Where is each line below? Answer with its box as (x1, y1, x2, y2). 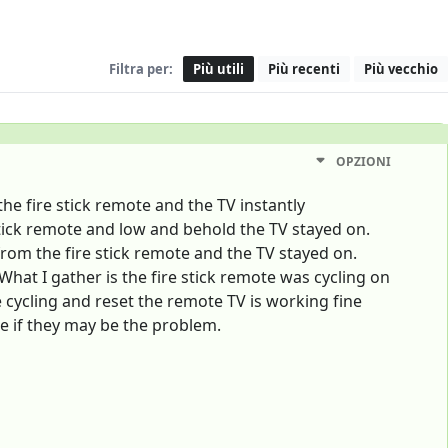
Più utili (193, 59, 244, 78)
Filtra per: (109, 59, 173, 78)
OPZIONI (335, 153, 391, 171)
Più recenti (268, 59, 340, 78)
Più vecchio (364, 59, 438, 78)
